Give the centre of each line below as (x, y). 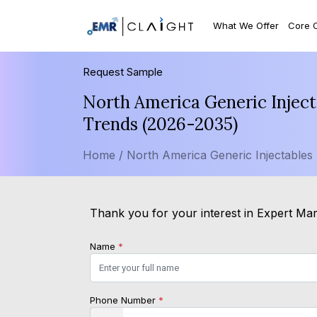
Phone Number (124, 300)
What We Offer (246, 25)
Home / (103, 155)
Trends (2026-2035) (160, 125)
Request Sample (123, 72)
